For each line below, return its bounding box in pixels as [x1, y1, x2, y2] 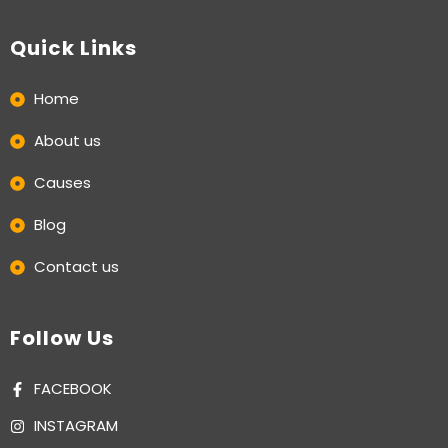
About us [33, 130, 101, 152]
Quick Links [10, 34, 137, 63]
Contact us [33, 256, 119, 278]
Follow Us [10, 324, 114, 353]
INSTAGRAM [33, 415, 118, 437]
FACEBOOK [33, 378, 112, 400]
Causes [33, 172, 91, 194]
